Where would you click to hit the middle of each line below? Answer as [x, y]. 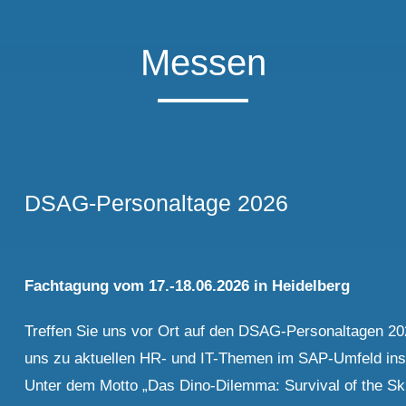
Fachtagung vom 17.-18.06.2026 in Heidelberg [188, 286]
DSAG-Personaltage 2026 [157, 203]
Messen [203, 63]
